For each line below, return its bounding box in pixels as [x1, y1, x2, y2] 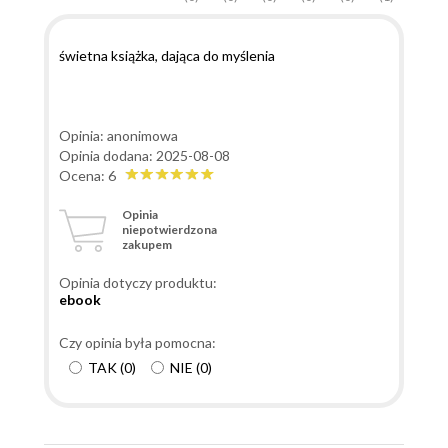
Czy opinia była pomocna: [59, 333, 216, 351]
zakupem [122, 237, 172, 253]
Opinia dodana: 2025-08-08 [59, 146, 230, 164]
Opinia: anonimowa [59, 126, 178, 144]
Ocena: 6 [59, 166, 125, 184]
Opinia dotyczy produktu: [59, 273, 217, 291]
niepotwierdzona [122, 222, 217, 238]
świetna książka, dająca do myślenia [59, 46, 275, 64]
